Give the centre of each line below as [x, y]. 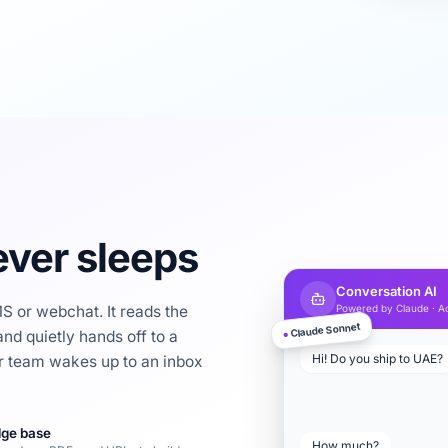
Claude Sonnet [324, 329]
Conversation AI [387, 291]
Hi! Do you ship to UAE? [378, 358]
